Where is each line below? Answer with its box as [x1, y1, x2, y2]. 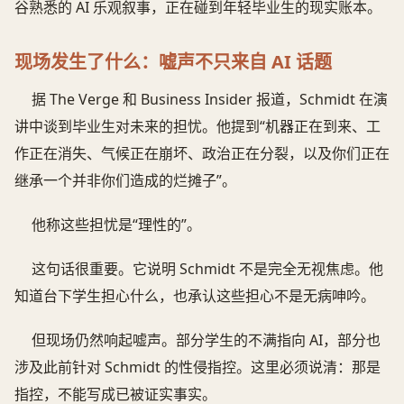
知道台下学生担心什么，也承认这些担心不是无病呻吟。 [14, 286, 375, 307]
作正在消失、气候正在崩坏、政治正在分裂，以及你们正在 [14, 143, 390, 164]
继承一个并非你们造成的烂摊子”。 [14, 170, 236, 191]
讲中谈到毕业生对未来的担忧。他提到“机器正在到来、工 [14, 116, 381, 137]
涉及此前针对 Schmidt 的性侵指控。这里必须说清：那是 [14, 357, 381, 378]
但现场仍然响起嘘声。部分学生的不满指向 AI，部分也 [32, 330, 381, 351]
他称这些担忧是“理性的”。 [32, 215, 202, 235]
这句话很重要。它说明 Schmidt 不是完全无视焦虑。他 [32, 259, 384, 280]
